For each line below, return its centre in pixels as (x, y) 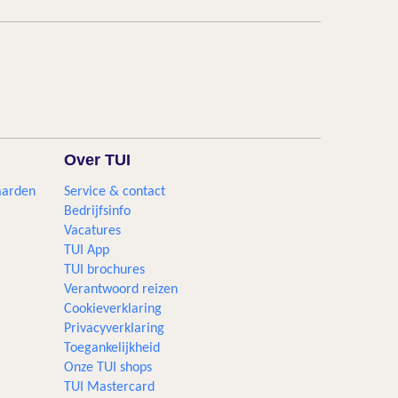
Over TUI (98, 160)
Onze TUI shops (108, 368)
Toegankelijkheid (112, 348)
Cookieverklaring (113, 309)
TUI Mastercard (110, 387)
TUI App (87, 251)
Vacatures (93, 231)
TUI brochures (105, 270)
